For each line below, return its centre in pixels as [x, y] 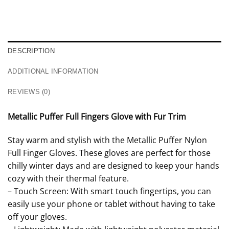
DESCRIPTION [31, 51]
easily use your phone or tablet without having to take [111, 204]
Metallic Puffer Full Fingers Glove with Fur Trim [97, 117]
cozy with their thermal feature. [68, 178]
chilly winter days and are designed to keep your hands [113, 165]
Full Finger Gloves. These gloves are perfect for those [109, 153]
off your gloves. [37, 216]
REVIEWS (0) [29, 92]
